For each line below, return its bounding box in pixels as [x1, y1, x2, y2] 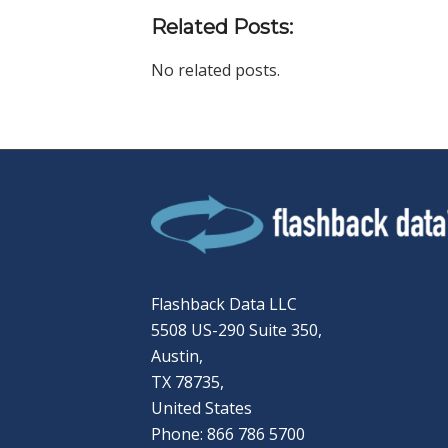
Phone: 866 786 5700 [150, 423, 305, 446]
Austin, [150, 345, 203, 368]
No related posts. [150, 58, 280, 81]
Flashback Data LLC [150, 293, 297, 316]
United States [150, 397, 252, 420]
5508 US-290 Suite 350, [150, 319, 322, 342]
